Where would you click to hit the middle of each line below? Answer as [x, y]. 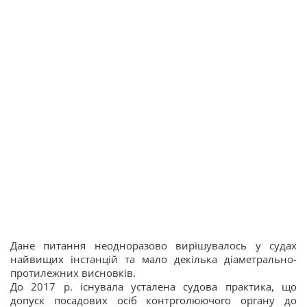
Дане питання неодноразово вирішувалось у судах [153, 245]
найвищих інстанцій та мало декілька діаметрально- [153, 259]
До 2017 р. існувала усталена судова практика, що [153, 286]
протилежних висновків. [73, 273]
